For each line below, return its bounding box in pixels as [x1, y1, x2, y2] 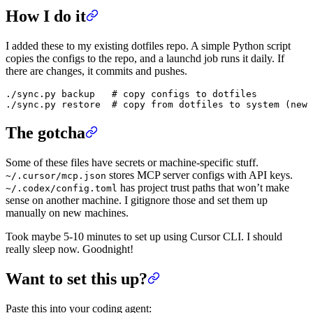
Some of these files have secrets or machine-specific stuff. [6, 156, 259, 168]
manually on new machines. [6, 206, 129, 219]
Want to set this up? [6, 269, 147, 288]
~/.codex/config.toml [6, 182, 117, 194]
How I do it [6, 7, 86, 26]
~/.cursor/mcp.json [6, 170, 106, 181]
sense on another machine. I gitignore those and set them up [6, 194, 268, 206]
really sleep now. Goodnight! [6, 242, 133, 255]
